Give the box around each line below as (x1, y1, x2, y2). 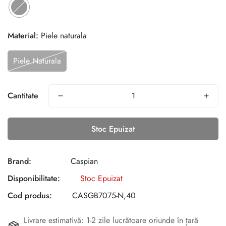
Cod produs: (8, 190, 52, 202)
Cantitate (8, 90, 38, 102)
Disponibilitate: (8, 173, 60, 185)
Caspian (71, 155, 98, 167)
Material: (8, 30, 38, 42)
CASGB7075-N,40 (72, 190, 136, 202)
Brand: (8, 155, 31, 167)
